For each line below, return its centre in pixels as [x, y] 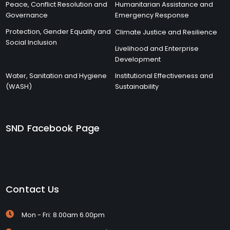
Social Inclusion [32, 42]
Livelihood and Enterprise [157, 48]
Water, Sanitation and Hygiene [56, 75]
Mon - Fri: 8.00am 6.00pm [63, 215]
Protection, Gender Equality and [59, 31]
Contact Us [33, 189]
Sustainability [137, 86]
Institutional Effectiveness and [164, 75]
